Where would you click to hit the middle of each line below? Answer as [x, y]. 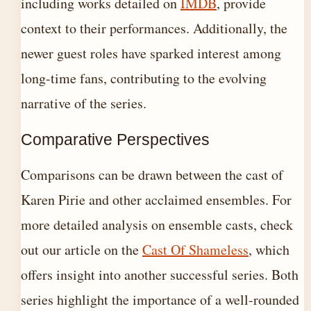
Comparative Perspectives [115, 140]
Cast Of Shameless [195, 250]
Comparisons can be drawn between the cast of [152, 175]
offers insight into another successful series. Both [160, 275]
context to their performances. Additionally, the [154, 28]
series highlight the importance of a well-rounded [160, 300]
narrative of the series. [84, 103]
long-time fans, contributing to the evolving [144, 78]
